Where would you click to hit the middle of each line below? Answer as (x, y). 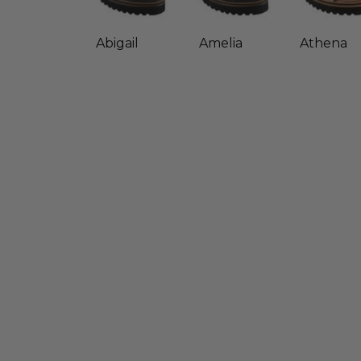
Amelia (220, 44)
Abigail (118, 44)
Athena (324, 44)
